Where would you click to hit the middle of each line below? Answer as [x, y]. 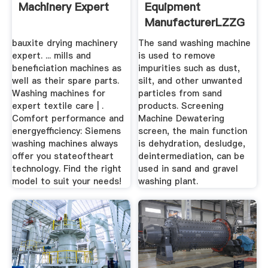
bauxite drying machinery [64, 43]
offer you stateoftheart [63, 156]
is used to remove [177, 56]
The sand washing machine [195, 43]
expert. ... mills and [51, 56]
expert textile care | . [57, 106]
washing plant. [168, 182]
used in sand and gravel [188, 169]
